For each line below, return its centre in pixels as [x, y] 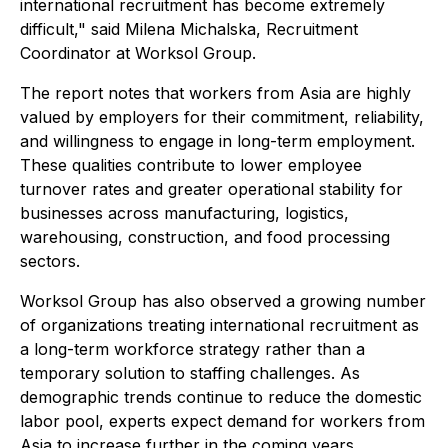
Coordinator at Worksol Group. [138, 53]
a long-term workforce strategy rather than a [192, 349]
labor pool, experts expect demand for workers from [222, 421]
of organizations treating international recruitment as [219, 325]
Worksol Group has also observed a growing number [223, 301]
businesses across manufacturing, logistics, [184, 213]
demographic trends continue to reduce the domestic [221, 397]
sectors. [50, 261]
